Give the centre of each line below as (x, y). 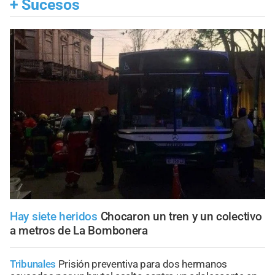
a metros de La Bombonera (79, 231)
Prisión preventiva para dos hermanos (142, 264)
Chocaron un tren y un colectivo (181, 217)
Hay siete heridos (54, 217)
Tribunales (33, 264)
